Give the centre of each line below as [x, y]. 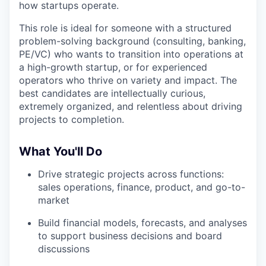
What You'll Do [61, 151]
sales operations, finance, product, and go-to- [142, 187]
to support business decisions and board [130, 235]
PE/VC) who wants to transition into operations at [131, 54]
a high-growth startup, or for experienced [113, 67]
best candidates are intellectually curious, [112, 93]
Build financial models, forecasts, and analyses [142, 222]
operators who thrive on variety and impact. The [128, 80]
